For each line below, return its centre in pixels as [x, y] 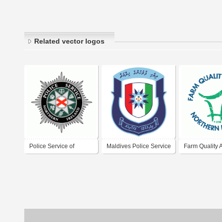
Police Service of [52, 146]
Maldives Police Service [139, 146]
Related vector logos [69, 41]
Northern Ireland [51, 161]
